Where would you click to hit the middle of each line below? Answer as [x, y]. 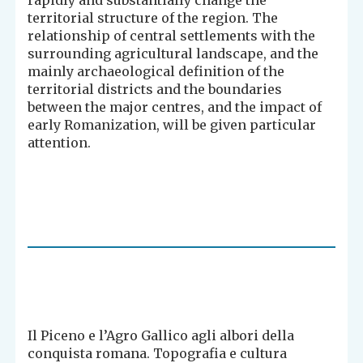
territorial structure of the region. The [153, 18]
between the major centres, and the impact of [175, 107]
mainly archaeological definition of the [156, 72]
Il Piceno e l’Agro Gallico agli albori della [161, 336]
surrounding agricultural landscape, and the [173, 54]
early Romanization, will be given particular [172, 125]
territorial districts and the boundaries [155, 90]
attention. [60, 143]
